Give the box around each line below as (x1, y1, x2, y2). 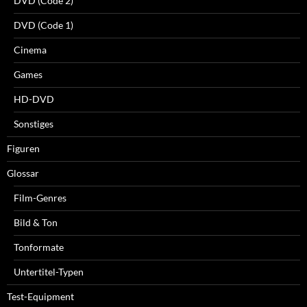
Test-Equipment (7, 290, 74, 302)
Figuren (7, 142, 40, 154)
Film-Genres (14, 191, 66, 204)
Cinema (14, 43, 47, 56)
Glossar (7, 167, 39, 179)
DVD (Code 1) (14, 19, 73, 31)
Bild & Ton (14, 216, 58, 228)
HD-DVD (14, 93, 54, 105)
